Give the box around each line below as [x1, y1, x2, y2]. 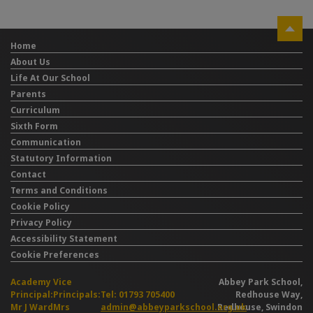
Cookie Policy [10, 201, 70, 213]
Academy [10, 276, 51, 289]
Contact [10, 168, 46, 181]
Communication [10, 136, 81, 149]
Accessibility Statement [10, 233, 117, 245]
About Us [10, 56, 50, 68]
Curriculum [10, 104, 60, 117]
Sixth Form [10, 120, 58, 133]
